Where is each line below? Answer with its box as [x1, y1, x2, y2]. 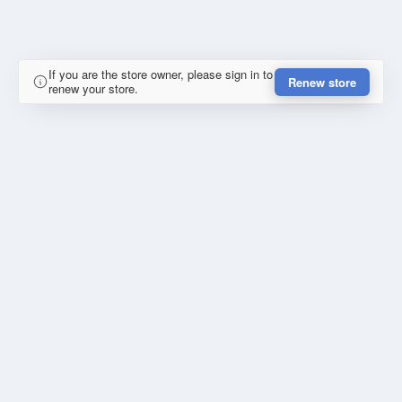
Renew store [288, 73, 356, 91]
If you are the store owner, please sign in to [48, 66, 273, 83]
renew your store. [48, 80, 138, 98]
